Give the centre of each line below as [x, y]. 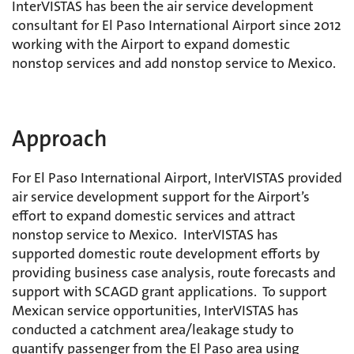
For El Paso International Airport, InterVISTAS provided [177, 178]
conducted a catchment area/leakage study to [153, 330]
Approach [60, 139]
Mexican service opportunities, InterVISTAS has [155, 311]
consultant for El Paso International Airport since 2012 [177, 26]
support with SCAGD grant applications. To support [169, 292]
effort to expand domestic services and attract [154, 216]
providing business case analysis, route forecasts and [174, 273]
